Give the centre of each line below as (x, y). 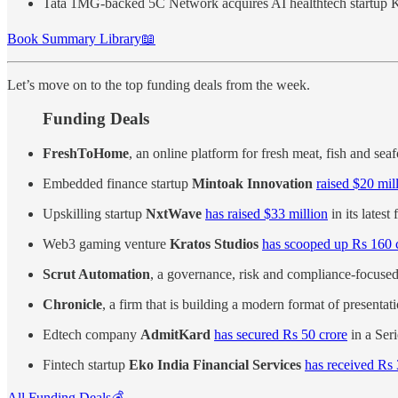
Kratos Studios (214, 243)
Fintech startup (86, 364)
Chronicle (72, 304)
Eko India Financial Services (215, 364)
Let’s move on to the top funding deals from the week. (159, 84)
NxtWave (174, 213)
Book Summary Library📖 (81, 38)
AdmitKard (175, 334)
